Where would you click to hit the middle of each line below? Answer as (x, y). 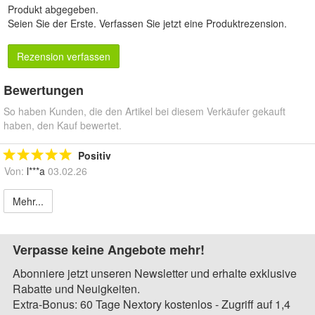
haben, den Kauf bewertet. (63, 126)
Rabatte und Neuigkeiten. (76, 289)
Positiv (95, 156)
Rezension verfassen (64, 57)
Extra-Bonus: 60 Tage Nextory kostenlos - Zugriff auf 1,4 (152, 304)
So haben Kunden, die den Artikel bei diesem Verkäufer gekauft (144, 111)
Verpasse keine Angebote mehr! (109, 250)
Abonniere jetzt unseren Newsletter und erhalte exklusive (155, 274)
